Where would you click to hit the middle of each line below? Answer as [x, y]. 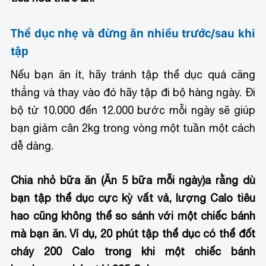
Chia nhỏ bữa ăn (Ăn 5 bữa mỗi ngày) [108, 180]
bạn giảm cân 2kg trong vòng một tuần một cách [133, 128]
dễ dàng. [32, 145]
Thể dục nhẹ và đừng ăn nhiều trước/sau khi [133, 33]
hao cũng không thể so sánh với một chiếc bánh [133, 216]
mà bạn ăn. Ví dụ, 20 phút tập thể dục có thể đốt [133, 234]
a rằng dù [230, 180]
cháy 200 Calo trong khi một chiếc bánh [133, 252]
